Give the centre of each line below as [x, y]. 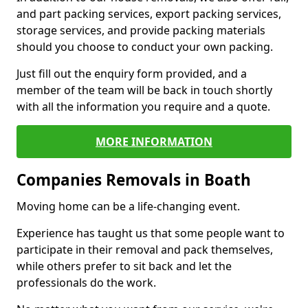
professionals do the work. [86, 283]
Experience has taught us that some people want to [151, 233]
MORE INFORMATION [154, 142]
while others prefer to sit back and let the [124, 266]
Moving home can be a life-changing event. [128, 207]
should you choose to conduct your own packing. [145, 47]
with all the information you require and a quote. [145, 107]
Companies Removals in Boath [136, 180]
